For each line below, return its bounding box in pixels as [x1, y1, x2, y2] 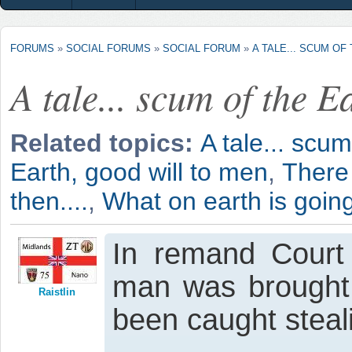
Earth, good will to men [10, 157, 268, 186]
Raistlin [38, 285, 76, 298]
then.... [10, 186, 88, 215]
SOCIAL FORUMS [66, 42, 151, 54]
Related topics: [10, 128, 200, 157]
